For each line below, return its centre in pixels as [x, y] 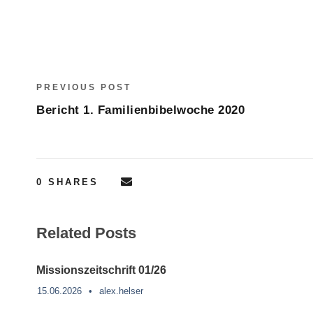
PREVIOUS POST [84, 88]
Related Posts [86, 233]
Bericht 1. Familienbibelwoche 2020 [140, 110]
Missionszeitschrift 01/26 [101, 270]
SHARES [73, 182]
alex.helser [121, 291]
